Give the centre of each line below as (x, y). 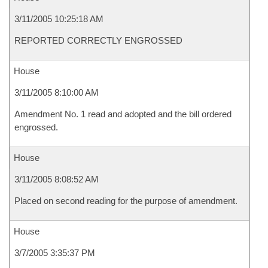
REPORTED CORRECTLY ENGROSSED (98, 40)
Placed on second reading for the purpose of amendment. (126, 201)
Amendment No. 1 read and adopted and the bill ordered (123, 114)
